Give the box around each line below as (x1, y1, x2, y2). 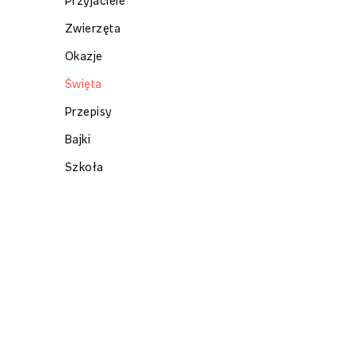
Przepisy (65, 105, 113, 117)
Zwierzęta (65, 22, 121, 34)
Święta (65, 78, 102, 90)
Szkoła (65, 161, 104, 173)
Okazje (65, 50, 103, 62)
